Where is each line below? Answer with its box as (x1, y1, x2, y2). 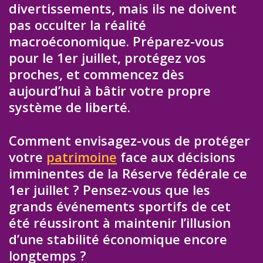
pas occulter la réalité (9, 16, 146, 34)
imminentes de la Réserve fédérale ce (9, 164, 247, 182)
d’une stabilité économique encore (9, 230, 227, 248)
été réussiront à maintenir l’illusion (9, 213, 231, 231)
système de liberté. (9, 98, 130, 116)
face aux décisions (117, 147, 235, 166)
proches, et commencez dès (9, 65, 184, 83)
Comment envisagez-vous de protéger (9, 131, 250, 149)
